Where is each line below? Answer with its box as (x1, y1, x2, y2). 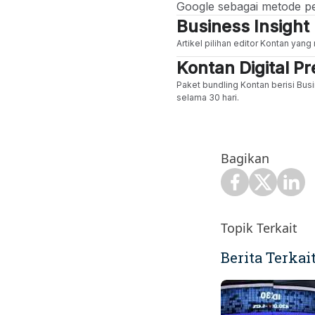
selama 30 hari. (176, 92, 239, 103)
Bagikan (221, 150, 269, 167)
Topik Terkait (221, 219, 297, 236)
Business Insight (176, 16, 309, 37)
